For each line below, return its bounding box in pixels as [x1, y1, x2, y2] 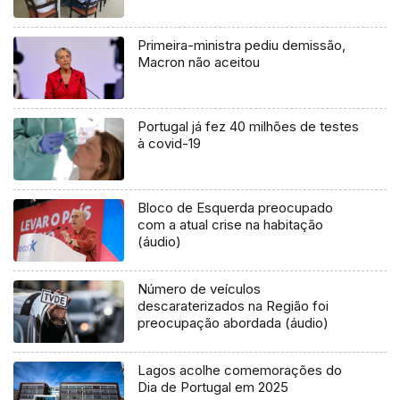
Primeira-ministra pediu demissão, [137, 37, 346, 54]
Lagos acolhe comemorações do [137, 362, 343, 379]
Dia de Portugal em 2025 [137, 379, 289, 396]
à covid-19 [137, 135, 202, 153]
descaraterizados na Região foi [137, 297, 329, 315]
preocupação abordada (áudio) [137, 314, 329, 332]
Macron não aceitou [137, 54, 261, 71]
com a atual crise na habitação [137, 216, 324, 234]
